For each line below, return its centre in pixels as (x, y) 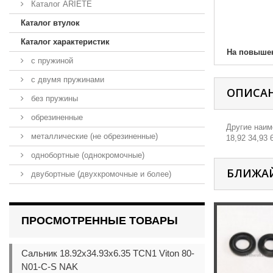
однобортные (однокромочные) (87, 155)
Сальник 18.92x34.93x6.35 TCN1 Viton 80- (108, 253)
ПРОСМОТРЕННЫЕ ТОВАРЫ (100, 220)
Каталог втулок (50, 23)
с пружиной (51, 60)
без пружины (53, 98)
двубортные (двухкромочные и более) (100, 174)
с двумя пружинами (66, 79)
